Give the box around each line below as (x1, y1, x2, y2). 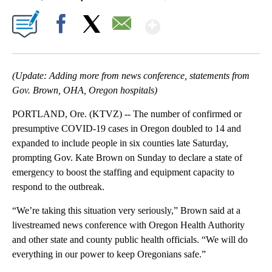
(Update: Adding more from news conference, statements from (12, 70, 250, 81)
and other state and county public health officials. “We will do (12, 234, 248, 245)
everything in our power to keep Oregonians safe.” (12, 249, 206, 260)
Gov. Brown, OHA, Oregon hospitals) (12, 85, 157, 96)
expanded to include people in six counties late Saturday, (12, 138, 228, 149)
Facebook (47, 40, 80, 50)
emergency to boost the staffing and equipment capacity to (12, 167, 234, 178)
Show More (159, 11, 256, 33)
